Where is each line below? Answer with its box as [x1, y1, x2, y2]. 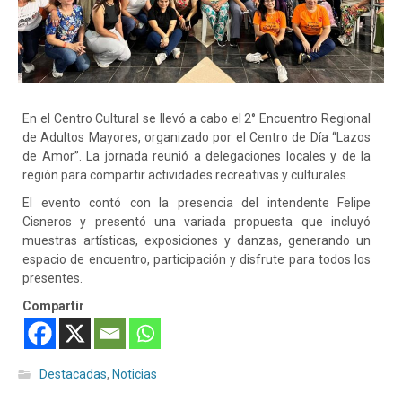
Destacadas [39, 367, 107, 382]
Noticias [112, 367, 157, 382]
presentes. [22, 271, 83, 286]
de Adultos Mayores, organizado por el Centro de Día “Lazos [22, 130, 371, 145]
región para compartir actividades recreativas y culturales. [22, 168, 349, 183]
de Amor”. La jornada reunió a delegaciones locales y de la [22, 149, 371, 164]
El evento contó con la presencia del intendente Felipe [22, 196, 371, 211]
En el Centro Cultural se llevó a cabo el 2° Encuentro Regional [22, 111, 371, 127]
